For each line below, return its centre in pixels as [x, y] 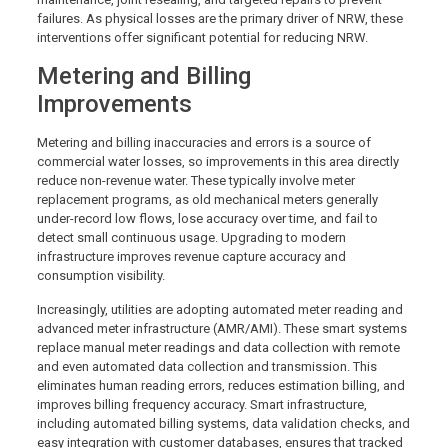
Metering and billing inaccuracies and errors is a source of [203, 142]
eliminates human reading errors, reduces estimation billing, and [220, 385]
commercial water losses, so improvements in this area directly [217, 161]
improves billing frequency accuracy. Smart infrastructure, [201, 404]
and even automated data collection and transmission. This [206, 366]
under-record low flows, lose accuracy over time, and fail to [207, 218]
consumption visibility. [102, 275]
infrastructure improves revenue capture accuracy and [191, 256]
